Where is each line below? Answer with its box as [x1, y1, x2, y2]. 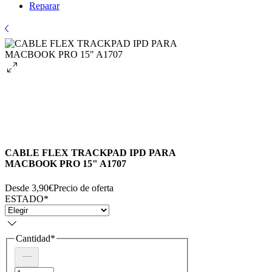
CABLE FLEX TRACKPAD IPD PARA [5, 148, 175, 158]
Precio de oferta [53, 182, 114, 193]
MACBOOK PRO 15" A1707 [5, 158, 126, 169]
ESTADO [5, 193, 44, 204]
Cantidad [16, 233, 50, 243]
